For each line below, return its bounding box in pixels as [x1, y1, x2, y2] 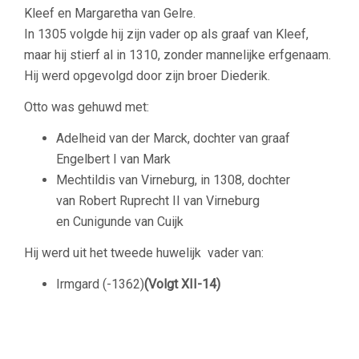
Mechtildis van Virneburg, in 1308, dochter [56, 171, 290, 188]
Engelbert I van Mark [56, 151, 171, 167]
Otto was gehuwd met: [24, 99, 149, 115]
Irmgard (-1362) [56, 276, 144, 292]
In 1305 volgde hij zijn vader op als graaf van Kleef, [24, 26, 309, 42]
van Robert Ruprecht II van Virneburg [56, 192, 260, 208]
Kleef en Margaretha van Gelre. [24, 5, 196, 21]
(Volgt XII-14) [144, 276, 220, 292]
